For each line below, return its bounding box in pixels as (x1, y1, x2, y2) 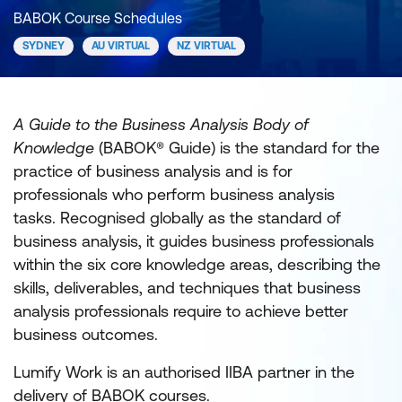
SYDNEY (22, 39, 65, 52)
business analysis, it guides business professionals (13, 232, 374, 250)
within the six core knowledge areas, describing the (13, 255, 380, 274)
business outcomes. (13, 325, 158, 344)
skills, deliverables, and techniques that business (13, 278, 361, 297)
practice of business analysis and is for (13, 162, 293, 180)
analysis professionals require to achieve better (13, 301, 348, 320)
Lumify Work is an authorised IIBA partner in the (13, 363, 354, 381)
